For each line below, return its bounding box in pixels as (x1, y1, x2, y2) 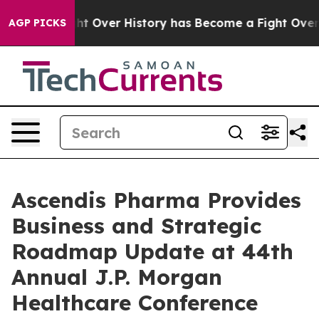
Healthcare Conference (11, 289, 258, 316)
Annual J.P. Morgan (11, 263, 222, 291)
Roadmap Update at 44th (11, 238, 293, 265)
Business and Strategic (11, 212, 261, 239)
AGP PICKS (9, 16, 66, 29)
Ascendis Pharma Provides (11, 187, 301, 214)
